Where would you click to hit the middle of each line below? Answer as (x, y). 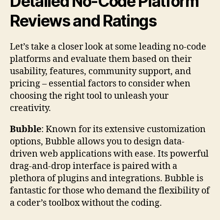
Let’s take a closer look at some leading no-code (108, 47)
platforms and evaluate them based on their (101, 59)
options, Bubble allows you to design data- (97, 142)
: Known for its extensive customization (124, 130)
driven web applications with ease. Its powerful (109, 154)
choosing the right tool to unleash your (89, 96)
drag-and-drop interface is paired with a (94, 166)
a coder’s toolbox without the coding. (86, 203)
